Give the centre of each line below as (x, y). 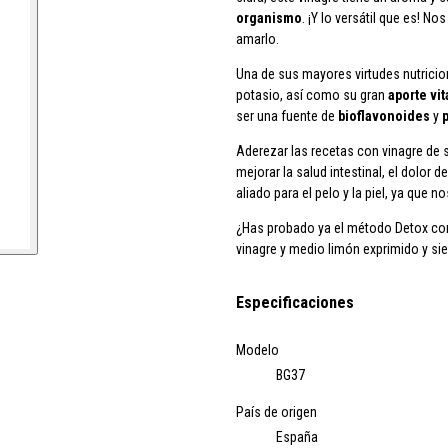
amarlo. (257, 39)
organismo (269, 18)
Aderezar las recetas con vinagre (329, 151)
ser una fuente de (287, 116)
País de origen (276, 411)
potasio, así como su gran (312, 95)
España (297, 436)
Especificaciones (295, 303)
